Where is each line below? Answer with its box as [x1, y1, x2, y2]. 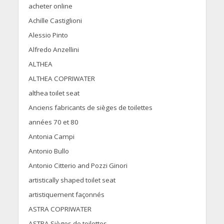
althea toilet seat [28, 88, 79, 98]
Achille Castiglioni [28, 16, 82, 25]
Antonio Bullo [28, 146, 69, 156]
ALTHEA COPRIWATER [28, 74, 95, 83]
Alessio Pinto [28, 30, 68, 40]
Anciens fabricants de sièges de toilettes [28, 103, 152, 112]
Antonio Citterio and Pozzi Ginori [28, 161, 127, 170]
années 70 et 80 [28, 117, 78, 127]
